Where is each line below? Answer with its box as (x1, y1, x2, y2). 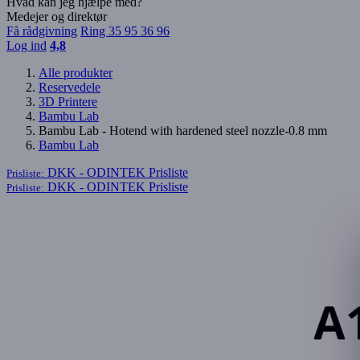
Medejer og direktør (6, 10, 107, 24)
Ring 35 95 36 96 (80, 24, 170, 39)
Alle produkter (39, 66, 112, 80)
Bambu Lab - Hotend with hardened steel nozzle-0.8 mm (39, 124, 327, 138)
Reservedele (39, 80, 100, 95)
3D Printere (39, 95, 97, 109)
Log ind (6, 39, 47, 53)
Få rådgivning (6, 24, 77, 39)
